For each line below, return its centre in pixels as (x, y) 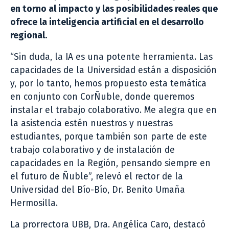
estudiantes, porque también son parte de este (109, 136)
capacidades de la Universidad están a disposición (113, 70)
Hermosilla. (34, 203)
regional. (29, 35)
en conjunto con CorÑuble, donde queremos (102, 97)
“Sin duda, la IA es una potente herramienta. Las (111, 57)
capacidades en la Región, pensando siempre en (110, 163)
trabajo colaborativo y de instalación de (93, 150)
